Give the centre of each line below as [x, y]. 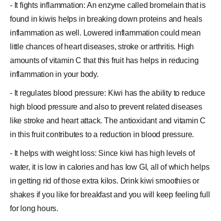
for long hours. [34, 208]
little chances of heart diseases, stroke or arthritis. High [102, 47]
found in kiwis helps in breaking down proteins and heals [106, 19]
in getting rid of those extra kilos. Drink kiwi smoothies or [105, 181]
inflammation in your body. [54, 74]
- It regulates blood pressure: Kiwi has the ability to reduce [108, 93]
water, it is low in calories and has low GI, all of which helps [110, 167]
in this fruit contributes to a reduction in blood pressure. [102, 134]
